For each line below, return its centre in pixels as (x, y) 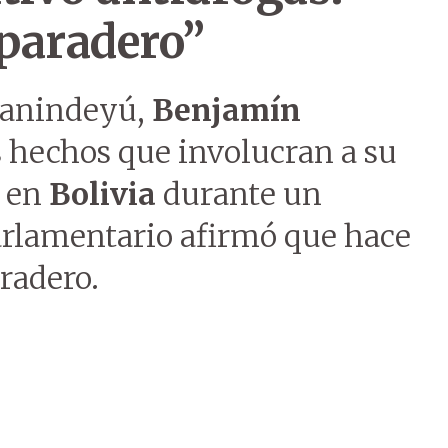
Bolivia (102, 194)
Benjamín (226, 110)
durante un (239, 194)
